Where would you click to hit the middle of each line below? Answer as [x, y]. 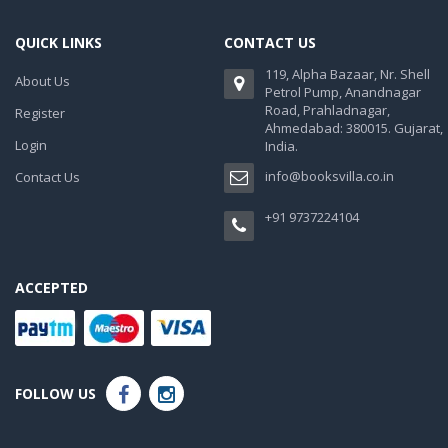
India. [281, 145]
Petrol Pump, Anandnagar [343, 91]
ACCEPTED [51, 287]
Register [40, 112]
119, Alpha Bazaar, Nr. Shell [347, 73]
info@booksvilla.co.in [329, 175]
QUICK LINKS [58, 42]
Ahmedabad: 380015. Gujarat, [354, 127]
